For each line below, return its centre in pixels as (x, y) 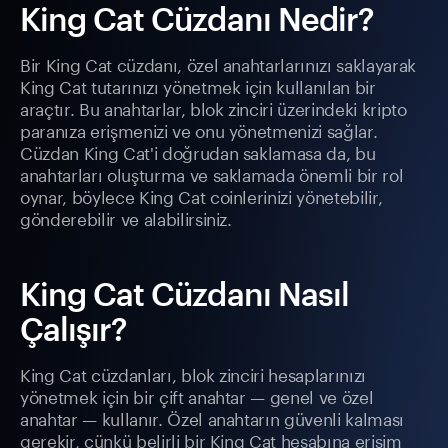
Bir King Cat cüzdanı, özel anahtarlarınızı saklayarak (218, 63)
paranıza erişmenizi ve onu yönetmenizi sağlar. (199, 129)
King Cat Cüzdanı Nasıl (184, 294)
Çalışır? (74, 329)
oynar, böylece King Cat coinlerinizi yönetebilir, (201, 195)
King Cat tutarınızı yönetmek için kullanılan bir (198, 85)
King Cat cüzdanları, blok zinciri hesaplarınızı (193, 373)
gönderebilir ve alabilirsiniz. (126, 217)
